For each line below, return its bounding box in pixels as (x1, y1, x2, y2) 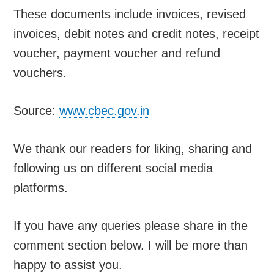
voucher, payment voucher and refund (13, 46, 221, 60)
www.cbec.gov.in (59, 103, 150, 117)
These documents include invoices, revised (13, 7, 246, 21)
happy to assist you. (13, 257, 123, 272)
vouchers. (13, 65, 67, 80)
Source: (13, 103, 60, 117)
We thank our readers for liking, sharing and (13, 141, 253, 155)
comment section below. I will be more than (13, 238, 248, 252)
